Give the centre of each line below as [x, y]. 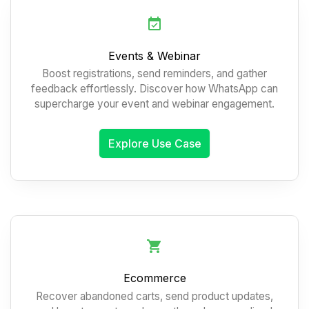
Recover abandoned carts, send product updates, [154, 296]
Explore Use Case [154, 143]
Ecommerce [154, 278]
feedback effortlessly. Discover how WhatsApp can [154, 89]
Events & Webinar [154, 56]
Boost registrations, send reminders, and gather [154, 74]
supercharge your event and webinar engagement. [154, 104]
